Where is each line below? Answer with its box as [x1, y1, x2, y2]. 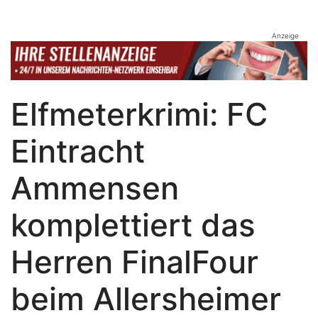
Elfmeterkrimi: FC [11, 95, 268, 133]
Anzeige [272, 31, 299, 40]
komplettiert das [11, 206, 256, 244]
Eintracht [11, 132, 145, 170]
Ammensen [11, 169, 179, 207]
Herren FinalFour [11, 243, 258, 281]
